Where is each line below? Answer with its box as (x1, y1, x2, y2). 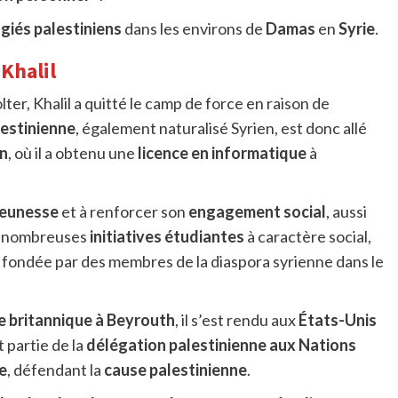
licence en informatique (137, 143, 306, 163)
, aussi (325, 202, 367, 222)
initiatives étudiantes (89, 227, 244, 247)
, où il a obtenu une (7, 143, 138, 163)
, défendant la (6, 360, 104, 380)
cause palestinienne (103, 360, 247, 380)
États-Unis (298, 310, 377, 330)
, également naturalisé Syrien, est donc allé (75, 118, 367, 139)
